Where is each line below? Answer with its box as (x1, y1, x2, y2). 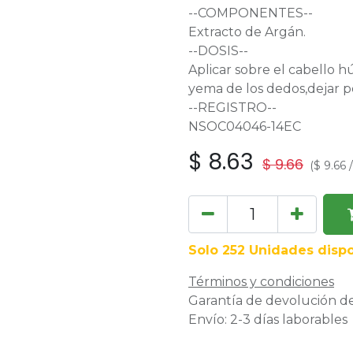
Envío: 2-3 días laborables (188, 312, 347, 327)
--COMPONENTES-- (188, 6, 313, 20)
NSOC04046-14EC (188, 119, 301, 134)
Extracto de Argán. (188, 24, 306, 39)
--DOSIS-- (188, 43, 248, 58)
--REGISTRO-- (188, 100, 277, 115)
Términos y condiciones (188, 274, 334, 289)
